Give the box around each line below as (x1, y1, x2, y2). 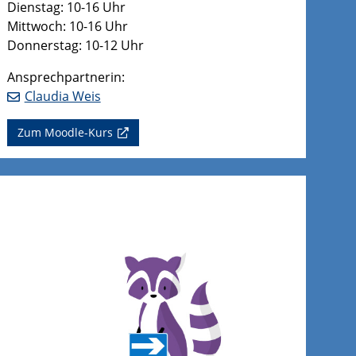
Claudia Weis (24, 87, 101, 105)
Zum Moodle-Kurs (17, 125, 113, 141)
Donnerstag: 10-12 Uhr (6, 36, 144, 54)
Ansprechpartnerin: (6, 68, 125, 86)
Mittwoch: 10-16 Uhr (6, 17, 128, 35)
